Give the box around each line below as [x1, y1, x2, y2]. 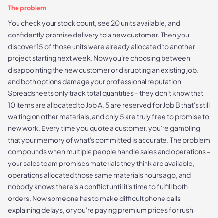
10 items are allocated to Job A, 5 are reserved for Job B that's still [8, 100, 210, 109]
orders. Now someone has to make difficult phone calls [8, 193, 181, 202]
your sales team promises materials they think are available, [8, 158, 195, 167]
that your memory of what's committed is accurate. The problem [8, 135, 210, 144]
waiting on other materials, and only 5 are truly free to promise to [8, 111, 209, 121]
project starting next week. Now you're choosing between [8, 53, 190, 62]
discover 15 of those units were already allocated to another [8, 41, 195, 51]
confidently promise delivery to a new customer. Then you [8, 30, 189, 39]
